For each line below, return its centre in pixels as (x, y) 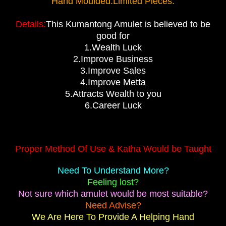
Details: (31, 24)
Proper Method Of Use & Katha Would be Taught (113, 149)
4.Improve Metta (113, 82)
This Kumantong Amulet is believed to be (128, 24)
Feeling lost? (113, 182)
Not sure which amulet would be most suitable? (113, 193)
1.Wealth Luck (113, 47)
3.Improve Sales (113, 70)
